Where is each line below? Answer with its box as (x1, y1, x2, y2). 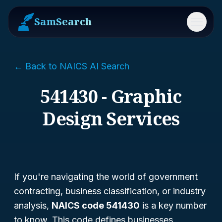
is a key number (140, 200, 207, 211)
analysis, (14, 200, 52, 211)
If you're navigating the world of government (14, 171, 198, 182)
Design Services (42, 107, 180, 131)
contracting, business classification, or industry (14, 186, 206, 196)
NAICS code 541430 (52, 200, 140, 211)
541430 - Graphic (40, 84, 182, 109)
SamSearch (34, 15, 92, 28)
